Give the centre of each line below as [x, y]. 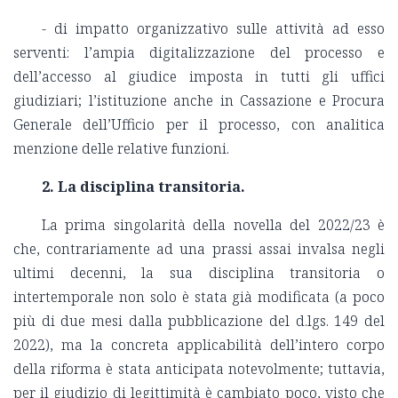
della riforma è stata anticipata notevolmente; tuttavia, [199, 369]
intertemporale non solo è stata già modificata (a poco [199, 297]
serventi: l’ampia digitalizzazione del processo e [199, 53]
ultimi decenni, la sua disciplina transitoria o [199, 273]
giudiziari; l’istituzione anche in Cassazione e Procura [199, 101]
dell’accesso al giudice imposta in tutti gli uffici [199, 77]
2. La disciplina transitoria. [143, 187]
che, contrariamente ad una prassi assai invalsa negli [199, 249]
